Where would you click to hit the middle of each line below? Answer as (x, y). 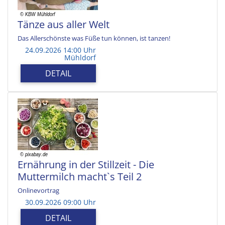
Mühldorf (80, 57)
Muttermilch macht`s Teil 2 (80, 176)
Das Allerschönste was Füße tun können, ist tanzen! (94, 38)
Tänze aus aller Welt (64, 24)
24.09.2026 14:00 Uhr (61, 50)
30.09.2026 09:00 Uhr (61, 202)
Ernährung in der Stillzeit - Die (86, 164)
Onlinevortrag (38, 190)
